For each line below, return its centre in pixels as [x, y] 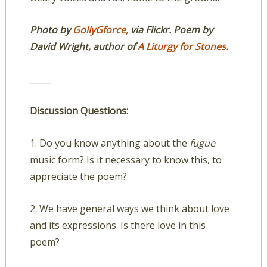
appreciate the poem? [78, 176]
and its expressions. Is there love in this [117, 225]
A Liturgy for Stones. [183, 46]
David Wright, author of [83, 46]
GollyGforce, [101, 30]
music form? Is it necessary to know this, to [125, 160]
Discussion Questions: [79, 111]
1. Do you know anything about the [109, 143]
